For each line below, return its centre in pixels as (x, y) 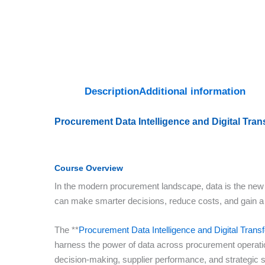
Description (112, 91)
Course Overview (89, 168)
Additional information (192, 91)
